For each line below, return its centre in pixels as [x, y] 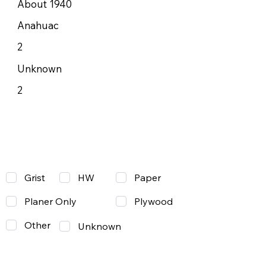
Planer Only [50, 202]
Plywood [153, 202]
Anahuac [38, 26]
